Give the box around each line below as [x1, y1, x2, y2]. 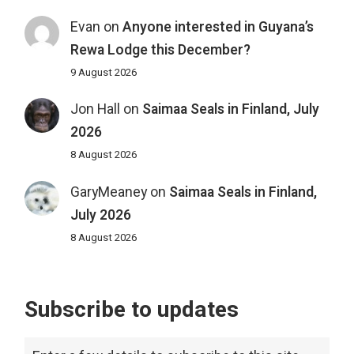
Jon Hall [70, 100, 120, 120]
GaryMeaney [70, 182, 147, 202]
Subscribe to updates [24, 293, 239, 326]
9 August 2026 [70, 64, 137, 81]
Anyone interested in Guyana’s [122, 17, 314, 37]
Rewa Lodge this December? [70, 40, 250, 60]
